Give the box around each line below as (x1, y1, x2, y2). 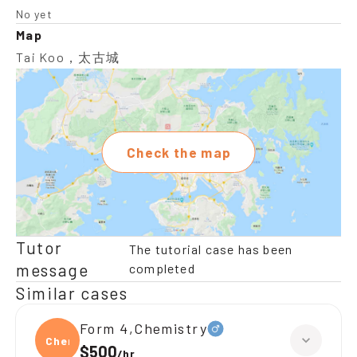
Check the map (126, 144, 232, 160)
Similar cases (16, 283, 128, 303)
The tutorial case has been (128, 241, 293, 257)
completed (128, 261, 195, 276)
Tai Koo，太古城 (16, 49, 120, 65)
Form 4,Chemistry (80, 320, 208, 337)
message (16, 260, 89, 280)
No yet (16, 7, 53, 21)
